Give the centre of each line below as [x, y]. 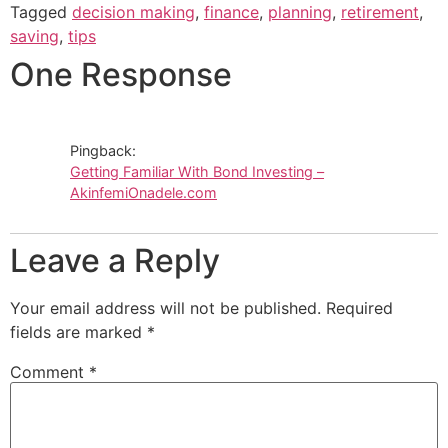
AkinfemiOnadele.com [143, 193]
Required [359, 308]
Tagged [41, 12]
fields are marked [78, 332]
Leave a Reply [115, 261]
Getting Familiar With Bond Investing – [197, 172]
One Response [121, 75]
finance [231, 12]
